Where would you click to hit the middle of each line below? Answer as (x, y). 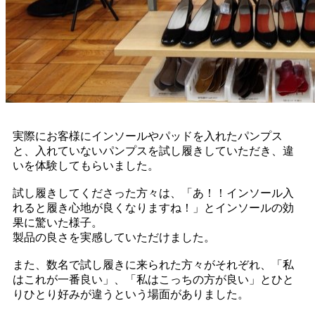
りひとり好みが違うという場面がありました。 (131, 294)
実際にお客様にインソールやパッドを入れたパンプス (148, 136)
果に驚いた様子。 (58, 222)
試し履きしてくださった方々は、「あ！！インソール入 (153, 193)
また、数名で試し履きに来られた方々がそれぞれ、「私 (153, 264)
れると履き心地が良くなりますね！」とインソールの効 (153, 207)
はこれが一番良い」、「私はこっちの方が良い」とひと (153, 279)
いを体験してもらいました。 (86, 165)
